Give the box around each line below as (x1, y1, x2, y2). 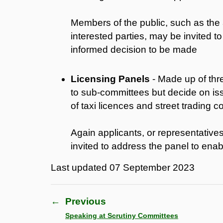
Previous (65, 196, 106, 207)
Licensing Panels (71, 73, 150, 84)
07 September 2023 (110, 162, 195, 173)
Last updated (51, 162, 110, 173)
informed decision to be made (71, 44, 197, 55)
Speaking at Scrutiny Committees (65, 211, 178, 220)
